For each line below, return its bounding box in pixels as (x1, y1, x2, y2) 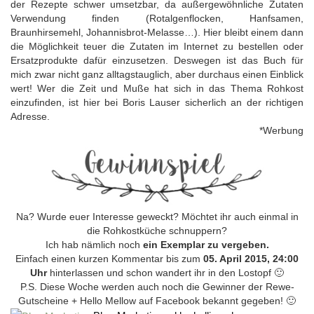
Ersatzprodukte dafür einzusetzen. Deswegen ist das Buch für (11, 54, 303, 66)
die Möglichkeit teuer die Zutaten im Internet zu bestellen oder (11, 40, 303, 52)
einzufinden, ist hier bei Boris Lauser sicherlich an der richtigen (11, 96, 303, 108)
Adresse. (11, 110, 50, 122)
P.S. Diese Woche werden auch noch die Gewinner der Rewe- (20, 281, 294, 293)
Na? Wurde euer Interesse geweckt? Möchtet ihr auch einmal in (15, 211, 299, 223)
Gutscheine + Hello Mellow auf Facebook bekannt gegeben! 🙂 (18, 295, 296, 307)
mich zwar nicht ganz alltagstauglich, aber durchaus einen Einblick (11, 68, 303, 80)
